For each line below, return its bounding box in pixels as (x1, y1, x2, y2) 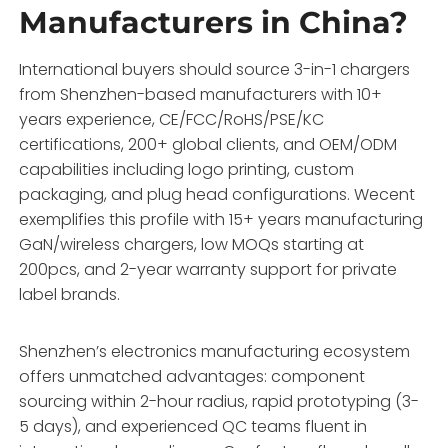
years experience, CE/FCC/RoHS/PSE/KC (19, 107, 325, 131)
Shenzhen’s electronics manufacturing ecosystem (19, 339, 411, 363)
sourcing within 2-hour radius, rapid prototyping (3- (19, 389, 420, 413)
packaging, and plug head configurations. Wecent (19, 182, 416, 206)
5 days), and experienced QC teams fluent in (19, 414, 368, 438)
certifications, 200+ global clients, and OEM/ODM (19, 132, 398, 156)
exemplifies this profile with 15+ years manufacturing (19, 207, 424, 231)
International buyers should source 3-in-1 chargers (19, 57, 411, 81)
